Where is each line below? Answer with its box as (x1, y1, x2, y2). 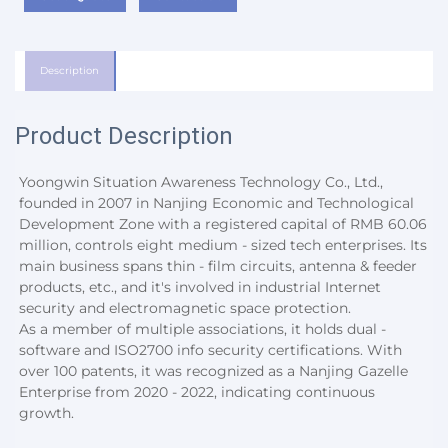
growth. (19, 404, 74, 423)
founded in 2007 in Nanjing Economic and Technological (19, 194, 414, 213)
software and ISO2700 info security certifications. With (19, 341, 402, 360)
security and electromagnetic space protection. (19, 299, 351, 318)
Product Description (15, 122, 233, 151)
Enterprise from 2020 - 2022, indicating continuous (19, 383, 375, 402)
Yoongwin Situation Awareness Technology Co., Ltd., (19, 173, 383, 192)
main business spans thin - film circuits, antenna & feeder (19, 257, 417, 276)
